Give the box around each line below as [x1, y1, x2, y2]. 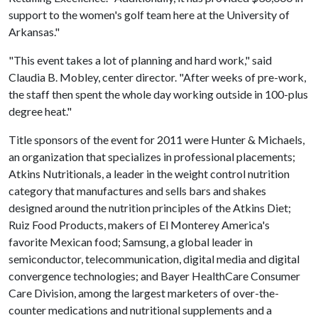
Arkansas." [9, 25, 60, 38]
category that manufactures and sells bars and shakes [9, 184, 266, 197]
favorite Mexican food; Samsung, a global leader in [9, 235, 253, 248]
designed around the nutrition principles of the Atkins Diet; [9, 201, 291, 214]
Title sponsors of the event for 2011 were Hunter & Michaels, [9, 133, 305, 146]
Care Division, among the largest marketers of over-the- [9, 286, 279, 300]
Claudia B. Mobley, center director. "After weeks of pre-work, [9, 70, 306, 84]
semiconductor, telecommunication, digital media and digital [9, 252, 300, 265]
